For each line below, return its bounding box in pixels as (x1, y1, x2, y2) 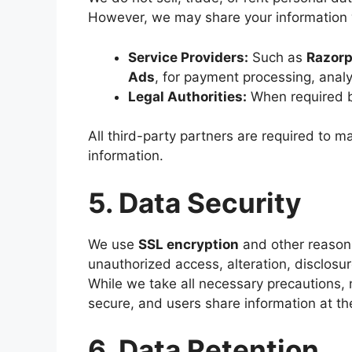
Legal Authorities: (128, 88, 247, 104)
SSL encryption (138, 236, 239, 252)
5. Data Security (88, 185, 302, 219)
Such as (248, 49, 306, 65)
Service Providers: (128, 49, 248, 65)
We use (88, 236, 138, 252)
